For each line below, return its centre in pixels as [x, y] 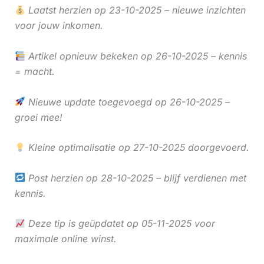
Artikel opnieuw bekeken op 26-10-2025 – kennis [136, 56]
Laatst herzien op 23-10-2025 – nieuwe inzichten [135, 10]
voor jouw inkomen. [59, 26]
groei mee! [38, 117]
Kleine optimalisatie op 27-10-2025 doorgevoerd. [137, 148]
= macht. [34, 71]
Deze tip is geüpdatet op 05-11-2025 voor [120, 224]
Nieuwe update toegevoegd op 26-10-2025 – [127, 102]
